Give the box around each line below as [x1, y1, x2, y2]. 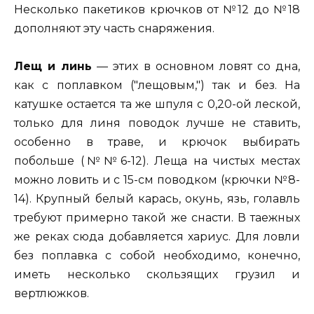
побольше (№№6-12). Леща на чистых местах [14, 154, 300, 168]
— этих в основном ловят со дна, [92, 60, 301, 74]
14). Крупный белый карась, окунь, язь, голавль [14, 192, 300, 206]
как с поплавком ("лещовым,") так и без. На [14, 78, 300, 93]
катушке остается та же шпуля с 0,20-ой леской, [14, 97, 300, 111]
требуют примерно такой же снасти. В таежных [14, 211, 300, 225]
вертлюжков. [14, 287, 89, 301]
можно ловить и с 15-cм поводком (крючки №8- [14, 173, 300, 187]
